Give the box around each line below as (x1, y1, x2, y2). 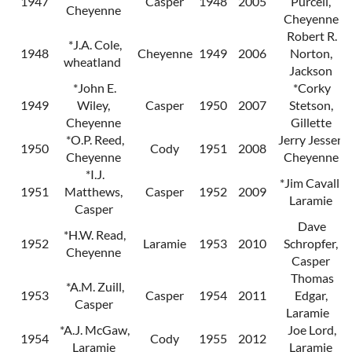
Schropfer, (284, 236, 338, 251)
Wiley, (77, 97, 110, 113)
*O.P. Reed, (63, 132, 124, 148)
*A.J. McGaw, (57, 322, 130, 338)
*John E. (71, 80, 116, 96)
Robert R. (284, 28, 337, 44)
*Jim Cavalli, (277, 175, 345, 191)
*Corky (291, 80, 331, 96)
